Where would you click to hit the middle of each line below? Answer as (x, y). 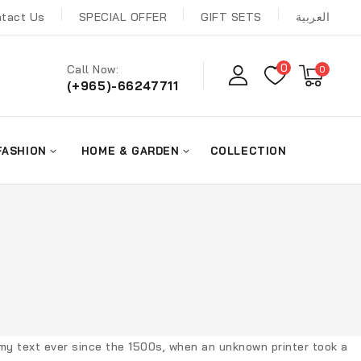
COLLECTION (248, 150)
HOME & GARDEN (130, 150)
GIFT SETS (231, 17)
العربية (313, 17)
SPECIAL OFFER (123, 17)
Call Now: (93, 70)
